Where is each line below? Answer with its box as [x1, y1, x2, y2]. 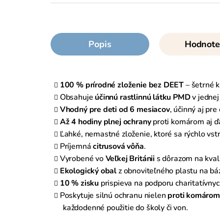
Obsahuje [59, 91, 95, 103]
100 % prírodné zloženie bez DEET [59, 79, 184, 90]
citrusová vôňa [93, 140, 144, 152]
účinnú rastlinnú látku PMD [95, 91, 191, 103]
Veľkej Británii [105, 153, 155, 164]
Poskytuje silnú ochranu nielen [59, 190, 168, 201]
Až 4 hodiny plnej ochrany [59, 116, 151, 127]
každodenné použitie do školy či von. [63, 202, 188, 213]
